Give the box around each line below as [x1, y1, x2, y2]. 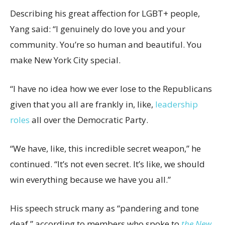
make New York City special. [10, 54, 121, 66]
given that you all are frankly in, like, [10, 98, 155, 110]
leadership [155, 98, 198, 110]
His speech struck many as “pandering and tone [10, 202, 199, 214]
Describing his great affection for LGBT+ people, [10, 7, 200, 19]
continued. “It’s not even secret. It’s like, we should [10, 158, 205, 170]
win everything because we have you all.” [10, 173, 171, 185]
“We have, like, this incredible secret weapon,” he [10, 142, 201, 154]
